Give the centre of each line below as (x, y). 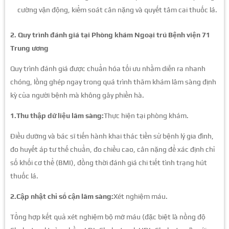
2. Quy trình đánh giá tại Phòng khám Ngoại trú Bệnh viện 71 (110, 35)
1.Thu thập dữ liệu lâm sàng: (57, 115)
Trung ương (29, 48)
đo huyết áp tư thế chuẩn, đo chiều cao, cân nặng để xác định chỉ (112, 149)
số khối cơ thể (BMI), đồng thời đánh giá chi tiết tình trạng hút (109, 162)
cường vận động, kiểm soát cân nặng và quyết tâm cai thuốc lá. (117, 9)
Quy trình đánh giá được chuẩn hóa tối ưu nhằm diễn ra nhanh (108, 68)
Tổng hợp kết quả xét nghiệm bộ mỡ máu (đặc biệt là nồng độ (108, 216)
